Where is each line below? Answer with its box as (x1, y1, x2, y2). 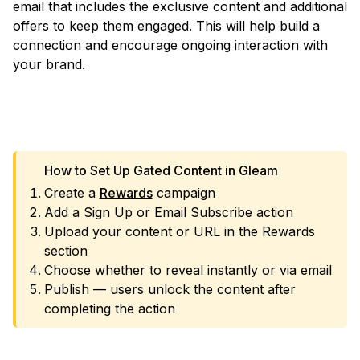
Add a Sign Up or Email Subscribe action (43, 204, 293, 220)
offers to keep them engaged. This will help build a (13, 18, 320, 34)
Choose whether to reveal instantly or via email (43, 262, 332, 278)
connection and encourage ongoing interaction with (13, 37, 328, 53)
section (43, 243, 88, 259)
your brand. (13, 56, 85, 72)
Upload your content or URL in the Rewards (43, 223, 315, 239)
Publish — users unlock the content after (43, 281, 296, 297)
